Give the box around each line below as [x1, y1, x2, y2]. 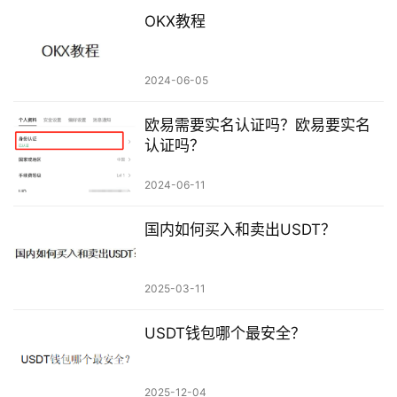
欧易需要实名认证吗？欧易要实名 [144, 116, 370, 135]
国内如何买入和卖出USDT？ [144, 220, 336, 238]
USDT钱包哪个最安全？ [144, 323, 306, 342]
